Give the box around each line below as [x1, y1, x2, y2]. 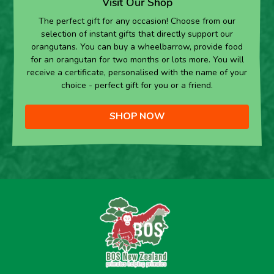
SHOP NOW [109, 109, 165, 124]
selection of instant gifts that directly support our [41, 28, 233, 40]
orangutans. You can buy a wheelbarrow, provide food [31, 41, 243, 53]
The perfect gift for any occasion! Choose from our [39, 15, 235, 28]
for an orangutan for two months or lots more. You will [30, 54, 244, 66]
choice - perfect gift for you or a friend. [61, 80, 213, 92]
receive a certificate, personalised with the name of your [27, 67, 247, 79]
